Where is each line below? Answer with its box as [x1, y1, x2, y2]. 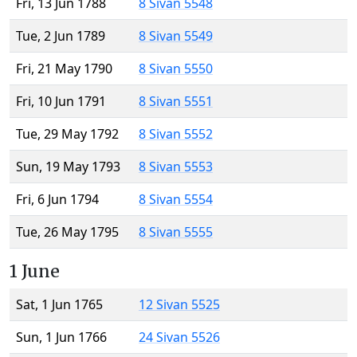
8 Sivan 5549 [139, 27, 213, 45]
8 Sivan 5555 [139, 223, 213, 241]
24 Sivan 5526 [139, 328, 220, 347]
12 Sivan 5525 [139, 296, 220, 314]
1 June [10, 261, 60, 283]
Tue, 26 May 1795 [16, 223, 119, 241]
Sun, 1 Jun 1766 [16, 328, 107, 347]
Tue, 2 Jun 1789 [16, 27, 105, 45]
